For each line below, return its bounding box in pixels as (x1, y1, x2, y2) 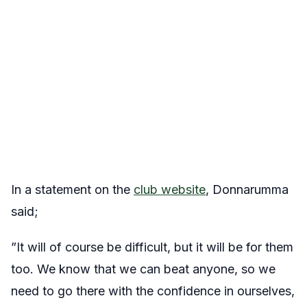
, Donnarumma (206, 182, 288, 197)
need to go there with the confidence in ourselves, (11, 284, 295, 298)
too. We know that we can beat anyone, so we (11, 262, 275, 276)
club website (134, 182, 206, 197)
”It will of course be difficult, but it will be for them (11, 240, 293, 254)
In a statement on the (11, 182, 134, 197)
